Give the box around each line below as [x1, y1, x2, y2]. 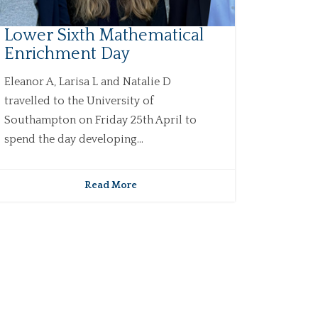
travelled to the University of [4, 94, 154, 108]
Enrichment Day [4, 45, 130, 64]
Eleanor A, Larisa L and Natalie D [4, 75, 171, 89]
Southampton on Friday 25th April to [4, 114, 197, 127]
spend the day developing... [4, 133, 143, 146]
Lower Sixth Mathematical [4, 26, 204, 45]
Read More [84, 180, 137, 192]
